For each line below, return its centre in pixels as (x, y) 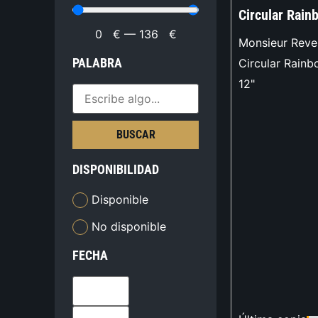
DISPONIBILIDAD (116, 170)
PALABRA (98, 63)
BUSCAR (136, 135)
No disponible (129, 226)
